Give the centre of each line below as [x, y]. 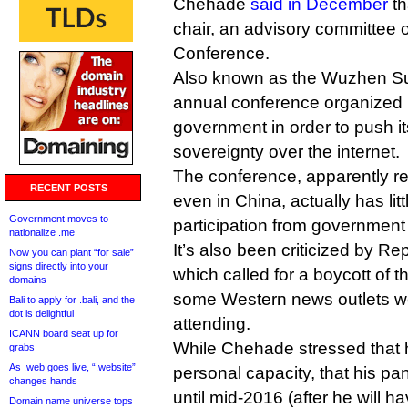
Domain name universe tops [71, 401]
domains [28, 280]
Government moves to [59, 219]
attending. [212, 324]
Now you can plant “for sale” [71, 252]
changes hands [43, 381]
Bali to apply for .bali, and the [72, 300]
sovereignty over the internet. [286, 152]
